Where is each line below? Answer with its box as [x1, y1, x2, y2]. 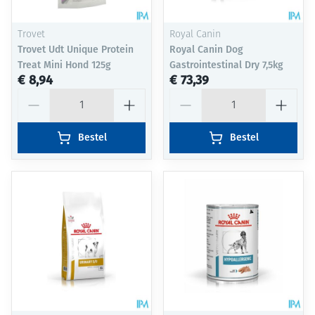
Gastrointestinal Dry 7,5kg [169, 59, 283, 72]
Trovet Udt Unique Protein [18, 44, 134, 56]
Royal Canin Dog [169, 44, 243, 56]
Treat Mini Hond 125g [18, 59, 111, 72]
